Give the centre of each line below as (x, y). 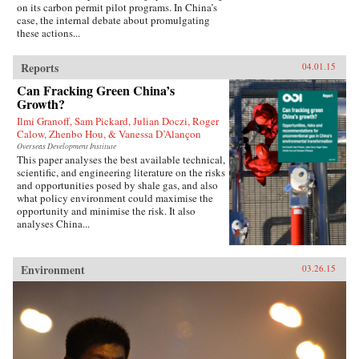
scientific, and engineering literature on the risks (121, 173)
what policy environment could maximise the (115, 198)
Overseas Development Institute (67, 147)
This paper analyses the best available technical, (121, 160)
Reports (40, 68)
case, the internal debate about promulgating (113, 20)
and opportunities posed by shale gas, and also (117, 186)
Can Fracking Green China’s (96, 91)
